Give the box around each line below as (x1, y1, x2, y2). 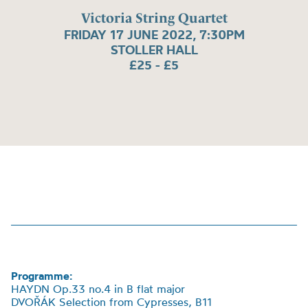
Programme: (11, 269, 72, 283)
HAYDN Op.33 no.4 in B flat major (11, 282, 185, 296)
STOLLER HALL (110, 42, 198, 58)
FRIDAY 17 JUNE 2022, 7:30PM (63, 27, 245, 43)
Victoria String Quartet (80, 10, 228, 27)
